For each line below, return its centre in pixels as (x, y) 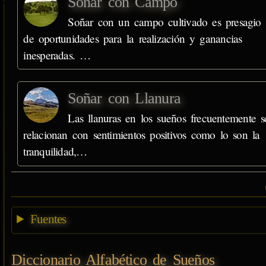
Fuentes (48, 219)
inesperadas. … (57, 55)
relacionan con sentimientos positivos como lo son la (142, 135)
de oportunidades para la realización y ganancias (133, 38)
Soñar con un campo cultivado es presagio (164, 21)
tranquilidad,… (55, 151)
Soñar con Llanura (124, 99)
